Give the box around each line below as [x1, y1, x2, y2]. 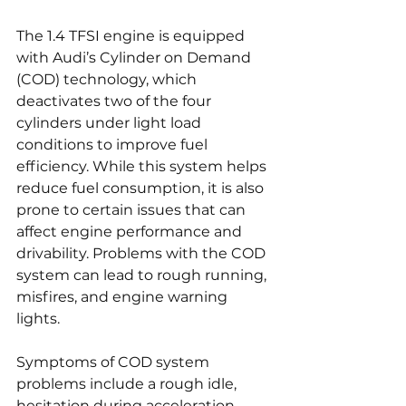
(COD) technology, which [16, 70, 200, 88]
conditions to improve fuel [16, 135, 211, 153]
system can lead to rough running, [16, 266, 270, 284]
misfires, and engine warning [16, 287, 231, 305]
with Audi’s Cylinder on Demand [16, 48, 255, 66]
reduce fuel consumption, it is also [16, 179, 267, 197]
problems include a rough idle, [16, 374, 240, 392]
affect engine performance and [16, 222, 246, 240]
